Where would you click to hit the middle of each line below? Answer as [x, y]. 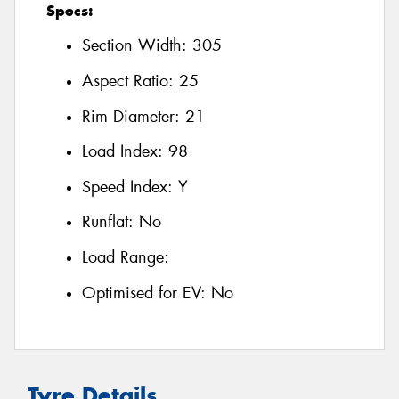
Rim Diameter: [134, 116]
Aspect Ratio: [130, 81]
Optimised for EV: [147, 293]
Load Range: [126, 257]
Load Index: [125, 152]
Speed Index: [130, 187]
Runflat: [110, 222]
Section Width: [137, 46]
